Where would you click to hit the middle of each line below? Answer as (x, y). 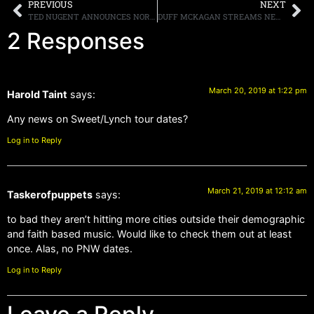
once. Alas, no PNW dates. (70, 249)
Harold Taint (37, 95)
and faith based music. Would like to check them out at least (149, 234)
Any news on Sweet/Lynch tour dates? (97, 119)
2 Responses (76, 41)
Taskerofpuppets (50, 194)
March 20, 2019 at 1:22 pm (258, 91)
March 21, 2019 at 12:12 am (257, 190)
